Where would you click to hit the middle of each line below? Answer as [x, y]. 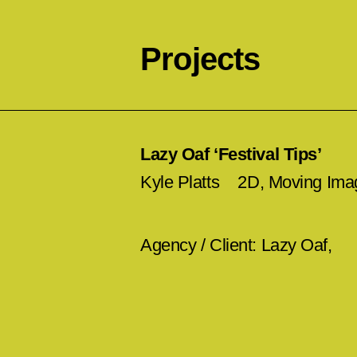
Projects [200, 59]
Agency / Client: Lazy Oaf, [236, 245]
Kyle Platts [180, 182]
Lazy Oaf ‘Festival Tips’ [231, 154]
